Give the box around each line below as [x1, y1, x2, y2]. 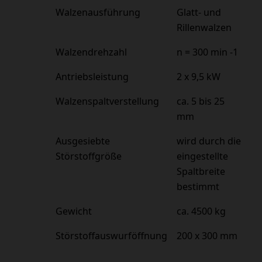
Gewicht [56, 204, 92, 218]
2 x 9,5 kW [177, 70, 220, 83]
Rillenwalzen [177, 20, 232, 34]
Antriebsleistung [56, 70, 129, 83]
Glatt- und [177, 5, 221, 19]
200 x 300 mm [177, 229, 237, 242]
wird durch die [177, 134, 241, 147]
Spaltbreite [177, 164, 225, 178]
